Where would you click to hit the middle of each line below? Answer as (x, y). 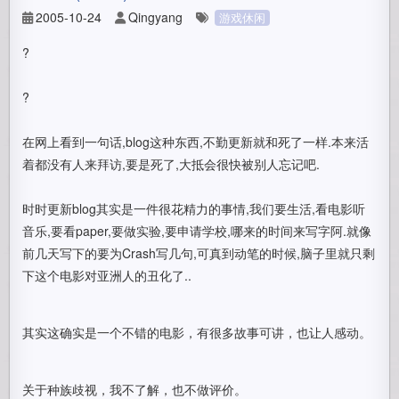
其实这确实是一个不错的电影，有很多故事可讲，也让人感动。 (197, 332)
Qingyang (156, 17)
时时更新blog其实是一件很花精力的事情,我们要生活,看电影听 (194, 208)
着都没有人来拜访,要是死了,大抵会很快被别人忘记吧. (171, 164)
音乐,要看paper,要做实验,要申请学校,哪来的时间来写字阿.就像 (197, 231)
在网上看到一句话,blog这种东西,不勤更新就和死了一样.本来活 (196, 142)
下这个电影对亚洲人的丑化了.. (107, 275)
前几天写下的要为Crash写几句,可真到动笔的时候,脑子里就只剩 (199, 253)
